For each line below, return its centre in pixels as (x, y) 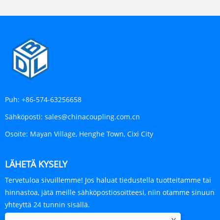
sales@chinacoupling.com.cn (92, 117)
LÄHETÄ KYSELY (36, 164)
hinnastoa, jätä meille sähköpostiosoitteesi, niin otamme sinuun (110, 192)
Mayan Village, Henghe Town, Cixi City (92, 134)
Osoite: (16, 134)
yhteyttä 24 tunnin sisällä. (47, 205)
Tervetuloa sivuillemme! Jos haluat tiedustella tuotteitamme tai (108, 180)
